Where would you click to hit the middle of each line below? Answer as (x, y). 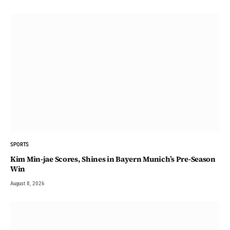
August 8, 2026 (27, 184)
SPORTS (20, 145)
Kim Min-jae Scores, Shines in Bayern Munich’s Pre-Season (113, 159)
